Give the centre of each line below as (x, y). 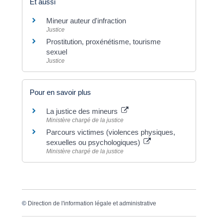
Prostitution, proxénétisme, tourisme (103, 41)
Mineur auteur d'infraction (86, 20)
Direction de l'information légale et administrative (92, 204)
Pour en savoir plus (60, 92)
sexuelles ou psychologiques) (94, 143)
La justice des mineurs (83, 111)
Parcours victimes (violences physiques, (110, 132)
